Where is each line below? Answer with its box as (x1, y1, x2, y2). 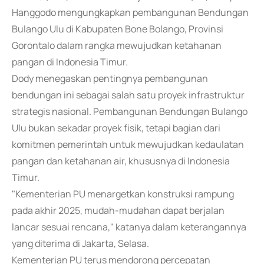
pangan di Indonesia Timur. (12, 55, 128, 68)
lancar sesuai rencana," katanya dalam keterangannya (12, 220, 246, 233)
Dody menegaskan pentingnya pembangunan (12, 72, 208, 85)
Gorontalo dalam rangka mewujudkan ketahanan (12, 39, 222, 52)
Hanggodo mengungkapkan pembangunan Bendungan (12, 6, 249, 19)
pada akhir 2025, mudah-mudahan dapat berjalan (12, 204, 225, 217)
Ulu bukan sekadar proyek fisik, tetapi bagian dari (12, 121, 220, 134)
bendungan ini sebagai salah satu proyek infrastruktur (12, 88, 245, 101)
